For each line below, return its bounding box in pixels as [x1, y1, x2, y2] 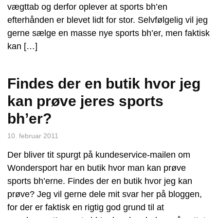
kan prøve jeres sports [7, 93, 163, 109]
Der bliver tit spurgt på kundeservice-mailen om [7, 150, 190, 160]
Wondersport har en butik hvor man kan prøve [7, 163, 186, 173]
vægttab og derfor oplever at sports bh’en [7, 2, 167, 12]
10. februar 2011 [7, 132, 58, 140]
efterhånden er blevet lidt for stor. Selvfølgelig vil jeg [7, 15, 208, 25]
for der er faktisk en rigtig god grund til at [7, 202, 164, 213]
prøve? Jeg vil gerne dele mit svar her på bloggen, [7, 189, 202, 200]
